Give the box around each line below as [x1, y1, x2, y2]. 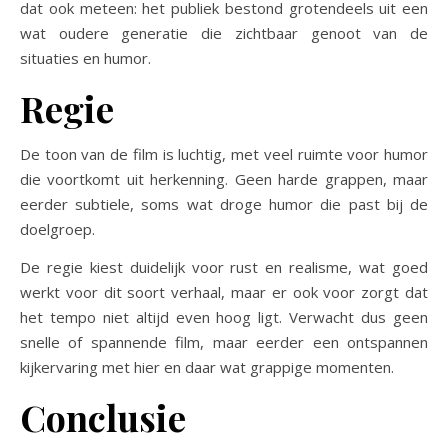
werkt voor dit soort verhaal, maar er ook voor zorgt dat [20, 282, 428, 303]
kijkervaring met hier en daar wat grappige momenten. [20, 357, 394, 378]
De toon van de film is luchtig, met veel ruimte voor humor [20, 144, 428, 165]
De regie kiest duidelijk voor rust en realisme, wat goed [20, 257, 428, 278]
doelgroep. [20, 219, 95, 240]
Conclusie [20, 393, 186, 442]
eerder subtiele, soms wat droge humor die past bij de [20, 194, 428, 215]
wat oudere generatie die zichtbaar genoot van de [20, 23, 428, 44]
